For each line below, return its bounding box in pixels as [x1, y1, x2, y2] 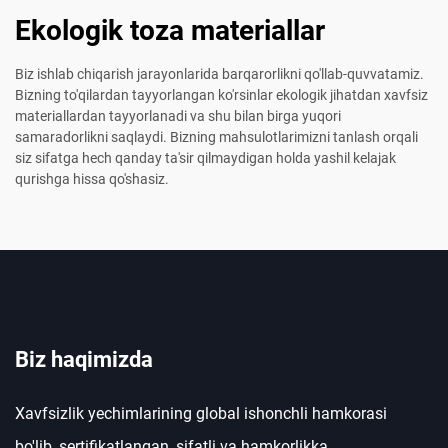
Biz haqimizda [15, 347, 153, 373]
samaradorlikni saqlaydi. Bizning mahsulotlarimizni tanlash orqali [15, 129, 418, 146]
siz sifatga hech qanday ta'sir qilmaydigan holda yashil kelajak [15, 150, 396, 167]
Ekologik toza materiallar [15, 14, 325, 48]
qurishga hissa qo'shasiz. [15, 171, 169, 188]
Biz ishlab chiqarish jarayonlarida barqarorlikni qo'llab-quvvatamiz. [15, 66, 424, 83]
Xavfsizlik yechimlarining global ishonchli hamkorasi [15, 404, 387, 424]
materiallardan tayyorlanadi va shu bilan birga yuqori [15, 108, 341, 125]
